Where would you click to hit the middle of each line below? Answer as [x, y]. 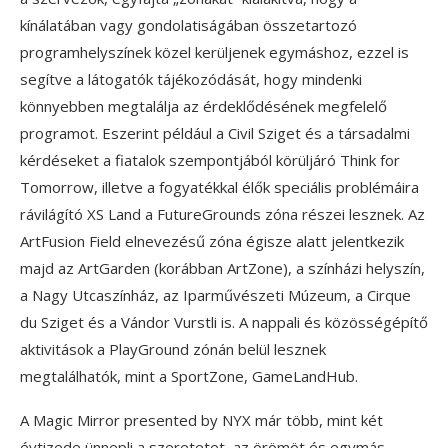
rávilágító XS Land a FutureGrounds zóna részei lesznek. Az [222, 214]
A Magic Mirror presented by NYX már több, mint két [201, 420]
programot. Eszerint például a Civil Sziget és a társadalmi [215, 133]
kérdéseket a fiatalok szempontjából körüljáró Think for [210, 160]
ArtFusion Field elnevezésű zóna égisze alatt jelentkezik [212, 241]
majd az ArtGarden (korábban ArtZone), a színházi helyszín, [222, 268]
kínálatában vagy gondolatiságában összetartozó [188, 25]
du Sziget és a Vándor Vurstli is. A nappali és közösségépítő [224, 322]
